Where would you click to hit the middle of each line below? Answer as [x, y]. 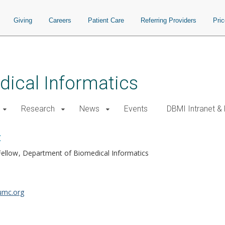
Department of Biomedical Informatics [86, 153]
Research [38, 109]
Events [136, 109]
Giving [23, 20]
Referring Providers [168, 20]
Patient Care [106, 20]
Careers [60, 20]
